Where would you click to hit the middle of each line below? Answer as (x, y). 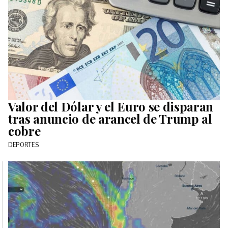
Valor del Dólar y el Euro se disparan (111, 107)
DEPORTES (24, 145)
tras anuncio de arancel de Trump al (110, 119)
